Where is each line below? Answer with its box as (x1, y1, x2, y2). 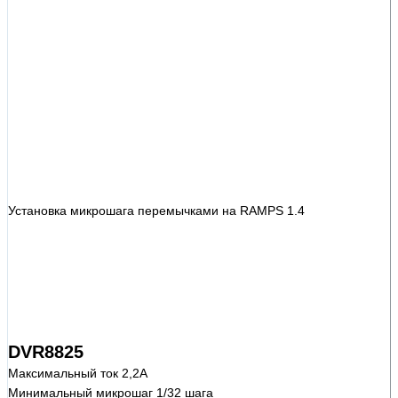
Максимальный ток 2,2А (8, 365, 147, 380)
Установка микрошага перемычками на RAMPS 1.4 (8, 203, 305, 218)
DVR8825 (8, 341, 84, 362)
